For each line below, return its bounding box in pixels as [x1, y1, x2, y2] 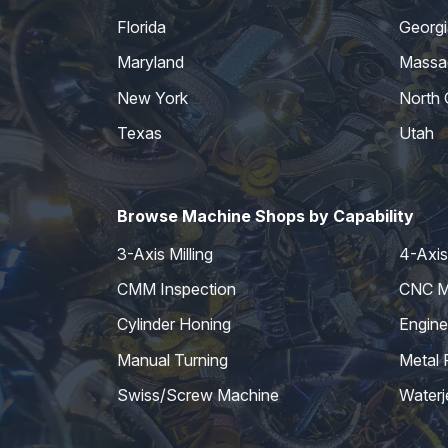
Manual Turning [117, 349, 228, 370]
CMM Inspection [117, 278, 236, 299]
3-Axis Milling [117, 243, 213, 264]
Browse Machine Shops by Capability [117, 206, 414, 227]
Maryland [117, 52, 184, 73]
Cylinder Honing [117, 314, 231, 335]
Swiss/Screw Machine [117, 385, 279, 406]
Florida [117, 17, 166, 38]
